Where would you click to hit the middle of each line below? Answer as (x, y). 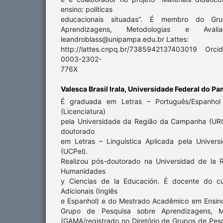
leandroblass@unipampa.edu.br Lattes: (125, 39)
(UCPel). (74, 151)
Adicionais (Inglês (89, 191)
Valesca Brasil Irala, (94, 89)
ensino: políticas (87, 9)
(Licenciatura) (83, 111)
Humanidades (83, 171)
